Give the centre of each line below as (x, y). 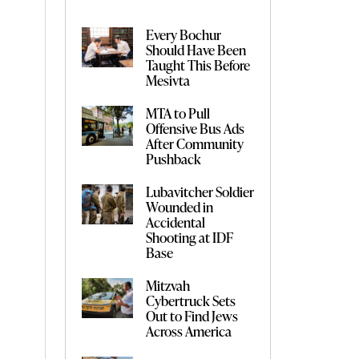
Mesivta (167, 80)
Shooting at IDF (189, 237)
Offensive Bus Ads (195, 128)
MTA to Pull (177, 113)
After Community (194, 143)
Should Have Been (196, 49)
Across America (188, 331)
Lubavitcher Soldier (200, 191)
